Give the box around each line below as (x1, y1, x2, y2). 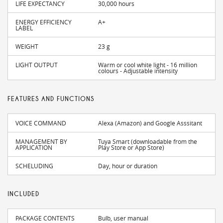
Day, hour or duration (98, 162, 158, 170)
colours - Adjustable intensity (98, 67, 178, 75)
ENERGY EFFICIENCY (15, 18, 72, 26)
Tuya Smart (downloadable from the (98, 137, 198, 146)
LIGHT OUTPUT (15, 61, 58, 69)
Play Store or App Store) (98, 143, 165, 152)
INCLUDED (7, 190, 39, 199)
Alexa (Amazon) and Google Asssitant (98, 119, 203, 127)
